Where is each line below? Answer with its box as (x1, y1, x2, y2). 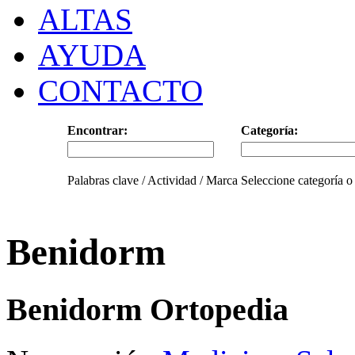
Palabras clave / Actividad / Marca (67, 174, 238, 187)
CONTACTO (38, 74, 203, 108)
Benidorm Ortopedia (6, 291, 288, 327)
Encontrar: (67, 124, 128, 137)
